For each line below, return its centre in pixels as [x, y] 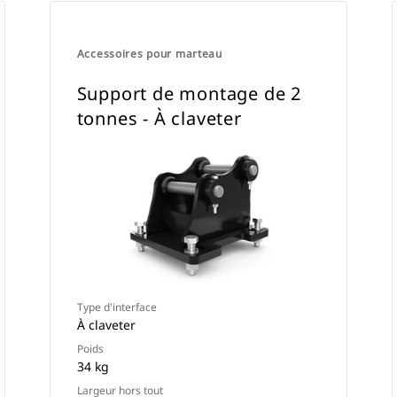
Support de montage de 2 [189, 93]
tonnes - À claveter [159, 118]
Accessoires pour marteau [149, 54]
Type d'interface [117, 307]
